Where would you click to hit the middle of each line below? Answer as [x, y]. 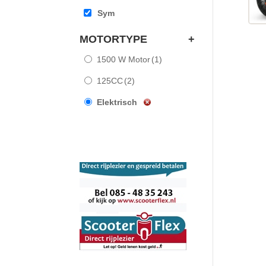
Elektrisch [117, 102]
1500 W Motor [124, 59]
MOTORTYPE [114, 39]
